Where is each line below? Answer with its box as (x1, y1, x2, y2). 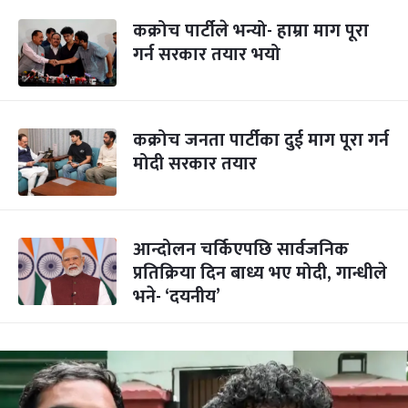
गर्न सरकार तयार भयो (133, 39, 280, 70)
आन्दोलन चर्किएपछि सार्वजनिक (133, 234, 349, 265)
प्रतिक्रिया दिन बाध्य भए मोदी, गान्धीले (133, 258, 387, 289)
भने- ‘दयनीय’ (133, 281, 220, 312)
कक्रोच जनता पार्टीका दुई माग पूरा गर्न (133, 125, 389, 156)
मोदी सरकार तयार (133, 148, 257, 179)
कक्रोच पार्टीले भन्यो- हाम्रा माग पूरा (133, 15, 369, 46)
